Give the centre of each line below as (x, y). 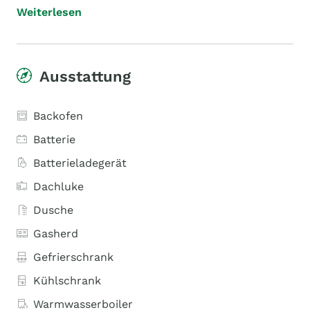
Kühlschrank (67, 281)
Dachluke (58, 186)
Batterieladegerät (80, 163)
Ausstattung (85, 76)
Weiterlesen (49, 12)
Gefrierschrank (73, 257)
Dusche (53, 210)
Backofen (58, 116)
